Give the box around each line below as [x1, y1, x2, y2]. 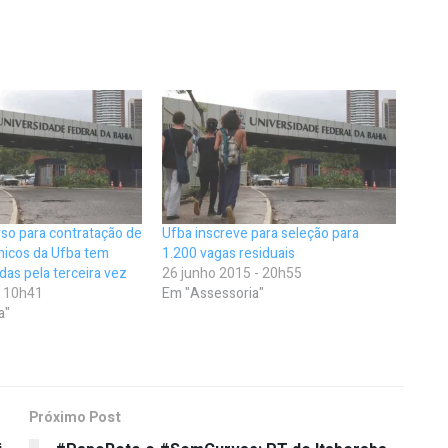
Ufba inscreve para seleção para [162, 222, 360, 244]
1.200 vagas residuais [162, 242, 296, 264]
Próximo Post [29, 406, 121, 428]
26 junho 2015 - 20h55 [162, 262, 303, 284]
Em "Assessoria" [162, 282, 265, 304]
